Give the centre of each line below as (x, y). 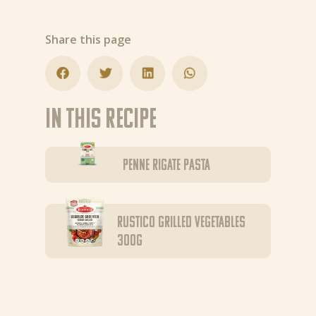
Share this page (89, 39)
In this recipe (101, 121)
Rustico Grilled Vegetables (181, 223)
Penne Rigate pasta (167, 166)
